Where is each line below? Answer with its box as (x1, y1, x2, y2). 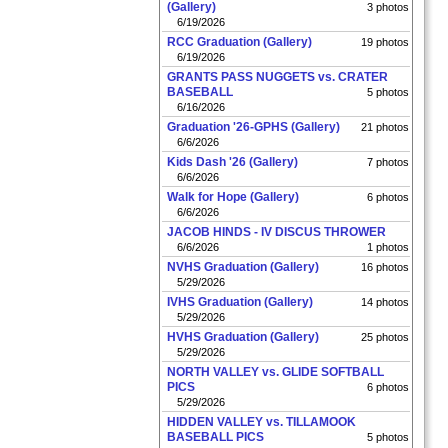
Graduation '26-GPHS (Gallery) (167, 120, 340, 134)
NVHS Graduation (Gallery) (167, 260, 319, 274)
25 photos (361, 331, 409, 343)
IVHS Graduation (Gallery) (167, 295, 313, 309)
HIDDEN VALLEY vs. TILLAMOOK (167, 415, 356, 429)
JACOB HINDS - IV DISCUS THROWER (167, 225, 386, 239)
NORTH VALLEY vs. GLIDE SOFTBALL (167, 365, 384, 379)
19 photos (361, 36, 409, 48)
